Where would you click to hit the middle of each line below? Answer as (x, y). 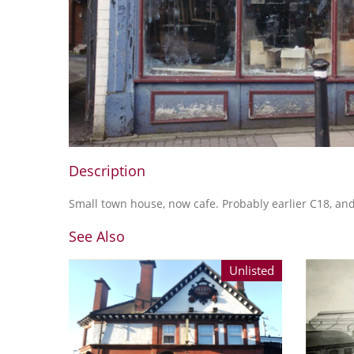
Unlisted (252, 270)
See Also (97, 236)
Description (107, 170)
